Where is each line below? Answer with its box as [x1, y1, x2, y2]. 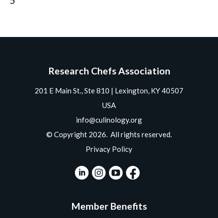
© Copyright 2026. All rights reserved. [46, 129, 172, 139]
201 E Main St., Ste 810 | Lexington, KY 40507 [35, 86, 183, 95]
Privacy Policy [86, 144, 132, 153]
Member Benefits [71, 200, 147, 212]
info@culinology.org [76, 115, 142, 124]
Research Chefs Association [48, 65, 170, 76]
